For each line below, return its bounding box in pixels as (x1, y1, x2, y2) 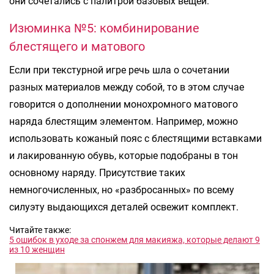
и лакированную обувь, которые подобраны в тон (9, 149, 238, 161)
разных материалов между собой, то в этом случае (9, 81, 244, 93)
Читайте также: (9, 224, 71, 235)
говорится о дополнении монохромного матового (9, 98, 238, 110)
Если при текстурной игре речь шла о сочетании (9, 64, 229, 76)
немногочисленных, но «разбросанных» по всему (9, 183, 234, 196)
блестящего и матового (9, 39, 145, 54)
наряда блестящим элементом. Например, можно (9, 115, 238, 127)
